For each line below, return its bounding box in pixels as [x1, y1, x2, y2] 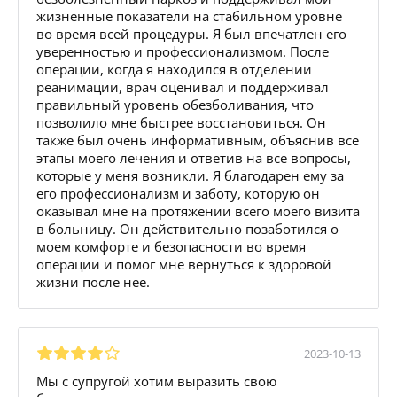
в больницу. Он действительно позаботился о [36, 219, 339, 237]
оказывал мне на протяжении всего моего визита [36, 201, 360, 220]
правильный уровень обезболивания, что [36, 95, 314, 113]
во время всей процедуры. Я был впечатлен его [36, 24, 346, 43]
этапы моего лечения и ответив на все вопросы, [36, 148, 351, 167]
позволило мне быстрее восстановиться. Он [36, 113, 326, 131]
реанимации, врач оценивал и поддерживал [36, 77, 329, 96]
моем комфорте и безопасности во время [36, 237, 306, 255]
